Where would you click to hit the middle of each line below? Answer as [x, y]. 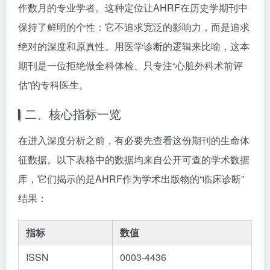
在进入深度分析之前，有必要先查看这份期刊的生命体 [134, 140]
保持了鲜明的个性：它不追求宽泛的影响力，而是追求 [134, 27]
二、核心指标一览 [73, 114]
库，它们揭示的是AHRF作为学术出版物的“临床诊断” [131, 179]
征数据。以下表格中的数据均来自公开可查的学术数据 [134, 159]
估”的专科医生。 [53, 85]
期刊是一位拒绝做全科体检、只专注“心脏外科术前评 [130, 65]
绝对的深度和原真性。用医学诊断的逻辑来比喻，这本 [134, 46]
